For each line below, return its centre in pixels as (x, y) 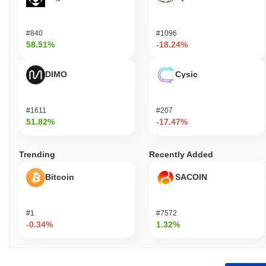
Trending (37, 154)
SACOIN (191, 177)
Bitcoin (60, 177)
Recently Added (181, 154)
